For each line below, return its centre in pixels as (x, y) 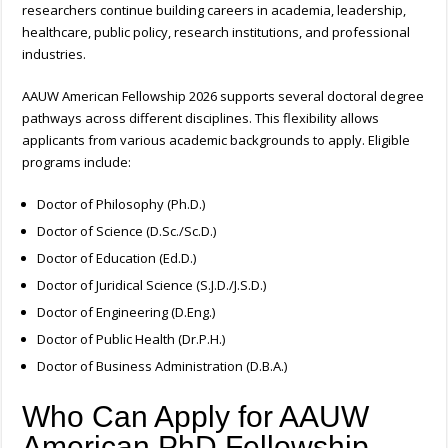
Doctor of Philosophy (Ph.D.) (121, 204)
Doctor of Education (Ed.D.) (117, 258)
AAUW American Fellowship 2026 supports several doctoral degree (223, 96)
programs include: (77, 162)
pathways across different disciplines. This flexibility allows (201, 118)
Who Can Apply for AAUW (196, 417)
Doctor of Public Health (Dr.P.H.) (131, 339)
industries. (54, 54)
